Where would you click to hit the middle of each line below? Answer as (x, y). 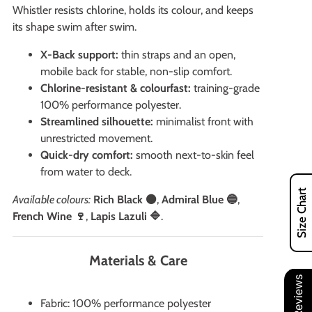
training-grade (225, 88)
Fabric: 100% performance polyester (126, 303)
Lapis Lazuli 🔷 (126, 216)
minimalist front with (203, 121)
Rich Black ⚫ (125, 199)
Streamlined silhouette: (97, 121)
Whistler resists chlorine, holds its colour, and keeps (133, 10)
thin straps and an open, (177, 54)
